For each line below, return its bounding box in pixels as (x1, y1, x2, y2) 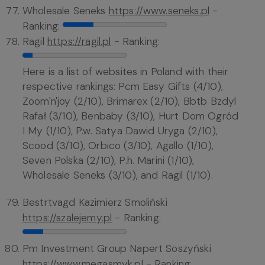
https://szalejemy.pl (22, 211, 112, 225)
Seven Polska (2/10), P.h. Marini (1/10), (22, 154, 195, 167)
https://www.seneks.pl (108, 4, 210, 18)
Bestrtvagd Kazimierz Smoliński (22, 196, 167, 209)
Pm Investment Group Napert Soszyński (22, 242, 211, 256)
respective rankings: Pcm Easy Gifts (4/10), (22, 80, 223, 93)
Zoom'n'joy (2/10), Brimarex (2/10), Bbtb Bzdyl (22, 95, 237, 108)
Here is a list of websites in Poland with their (22, 65, 229, 79)
